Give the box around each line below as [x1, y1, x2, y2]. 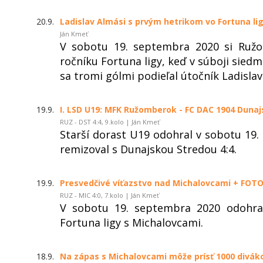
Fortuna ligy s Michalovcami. [60, 215, 203, 230]
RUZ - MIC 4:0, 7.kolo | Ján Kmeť [60, 190, 159, 200]
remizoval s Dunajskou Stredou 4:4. [60, 141, 237, 156]
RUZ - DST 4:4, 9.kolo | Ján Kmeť [60, 117, 160, 126]
